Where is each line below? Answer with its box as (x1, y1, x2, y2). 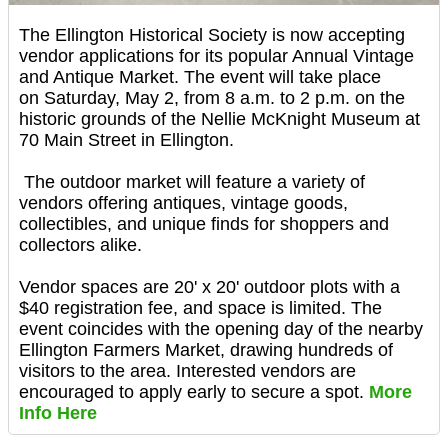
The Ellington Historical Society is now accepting (19, 25, 405, 46)
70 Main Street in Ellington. (19, 130, 234, 151)
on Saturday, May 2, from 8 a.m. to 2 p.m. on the (19, 88, 405, 109)
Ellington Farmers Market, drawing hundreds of (19, 340, 393, 361)
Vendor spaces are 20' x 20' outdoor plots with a (19, 277, 400, 298)
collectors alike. (19, 235, 142, 256)
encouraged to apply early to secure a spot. (19, 382, 369, 403)
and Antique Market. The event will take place (19, 67, 381, 88)
